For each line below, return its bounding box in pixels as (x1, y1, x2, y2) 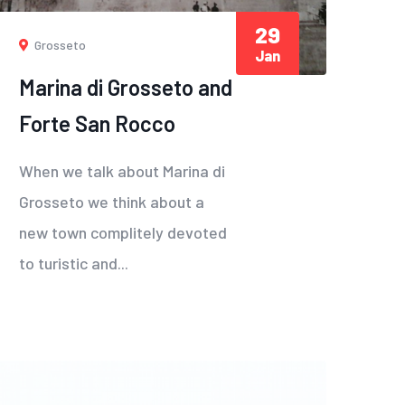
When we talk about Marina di (19, 160, 225, 181)
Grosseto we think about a (19, 191, 204, 212)
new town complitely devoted (19, 221, 227, 242)
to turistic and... (19, 252, 128, 273)
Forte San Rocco (19, 109, 175, 137)
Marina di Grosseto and (19, 73, 232, 100)
